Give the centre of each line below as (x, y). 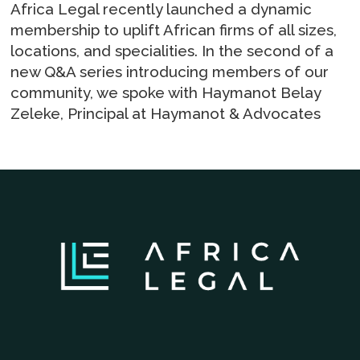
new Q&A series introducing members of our (170, 71)
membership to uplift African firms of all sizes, (174, 29)
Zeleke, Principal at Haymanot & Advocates (166, 113)
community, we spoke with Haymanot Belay (166, 92)
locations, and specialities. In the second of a (172, 50)
